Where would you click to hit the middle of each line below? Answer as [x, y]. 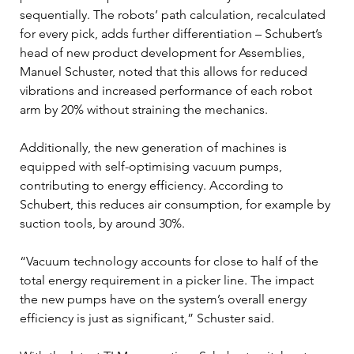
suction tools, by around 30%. [102, 223]
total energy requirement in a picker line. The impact [168, 280]
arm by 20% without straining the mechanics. [144, 109]
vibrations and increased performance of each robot [168, 90]
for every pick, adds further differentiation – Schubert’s [173, 33]
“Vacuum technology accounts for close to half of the [171, 261]
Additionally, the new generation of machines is [155, 147]
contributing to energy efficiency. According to [153, 185]
